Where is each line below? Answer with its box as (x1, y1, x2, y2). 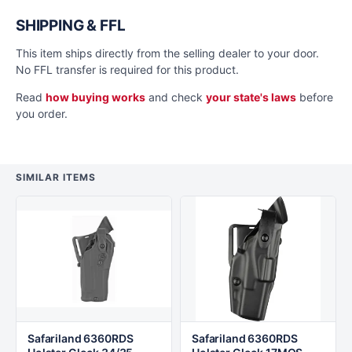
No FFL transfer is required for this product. (16, 63, 239, 76)
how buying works (46, 90, 145, 104)
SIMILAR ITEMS (16, 171, 96, 183)
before (296, 90, 333, 104)
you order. (16, 107, 68, 120)
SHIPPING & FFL (16, 16, 126, 35)
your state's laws (206, 90, 296, 104)
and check (145, 90, 206, 104)
